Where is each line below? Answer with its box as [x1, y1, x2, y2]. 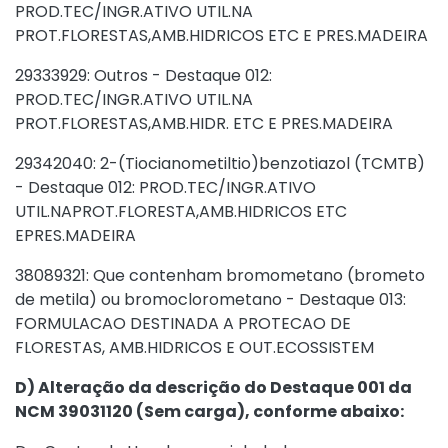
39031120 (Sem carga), [58, 400, 253, 423]
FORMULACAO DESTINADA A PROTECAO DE [15, 312, 351, 335]
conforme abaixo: [253, 400, 404, 423]
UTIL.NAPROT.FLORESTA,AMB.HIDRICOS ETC [15, 200, 347, 223]
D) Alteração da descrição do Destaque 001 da [15, 376, 412, 399]
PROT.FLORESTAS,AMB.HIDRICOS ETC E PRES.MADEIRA [15, 24, 428, 47]
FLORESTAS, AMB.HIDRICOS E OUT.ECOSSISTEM [15, 336, 374, 359]
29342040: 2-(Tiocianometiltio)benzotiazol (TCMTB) [15, 152, 425, 175]
